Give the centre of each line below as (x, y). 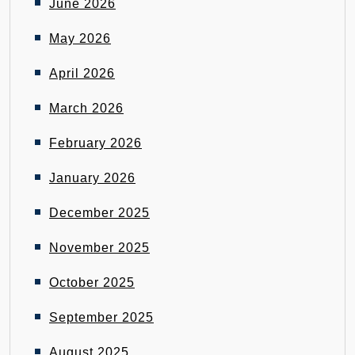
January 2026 (92, 178)
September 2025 (101, 317)
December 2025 (99, 213)
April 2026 (82, 73)
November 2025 (99, 248)
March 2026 (86, 108)
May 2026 (80, 38)
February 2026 (95, 143)
